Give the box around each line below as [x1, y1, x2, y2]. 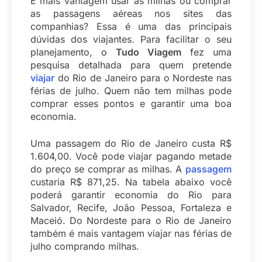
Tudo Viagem [116, 46, 181, 58]
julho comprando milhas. [30, 240, 139, 253]
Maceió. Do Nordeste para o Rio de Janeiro [30, 215, 232, 227]
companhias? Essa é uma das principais [30, 20, 232, 33]
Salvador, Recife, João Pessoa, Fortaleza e [30, 202, 232, 214]
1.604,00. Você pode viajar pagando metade [30, 150, 232, 163]
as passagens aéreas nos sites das [30, 8, 232, 20]
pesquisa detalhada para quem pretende [30, 59, 232, 71]
